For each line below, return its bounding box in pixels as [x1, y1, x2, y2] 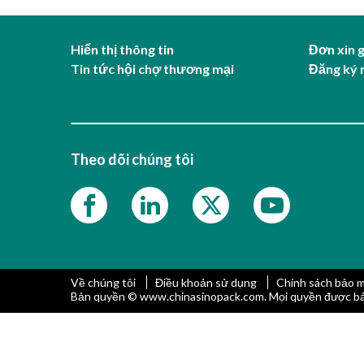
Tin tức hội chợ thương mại [71, 60, 234, 76]
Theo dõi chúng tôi [71, 149, 193, 168]
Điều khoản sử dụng [155, 275, 259, 289]
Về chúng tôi [71, 275, 138, 289]
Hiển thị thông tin [71, 41, 174, 57]
